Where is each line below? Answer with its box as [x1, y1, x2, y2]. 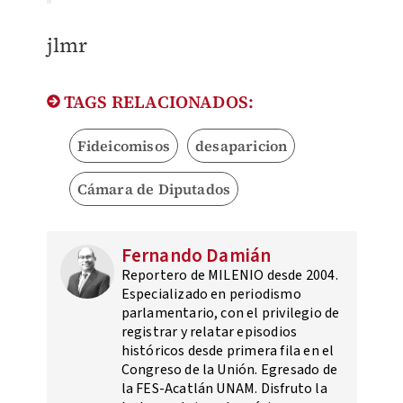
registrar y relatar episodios [121, 322, 298, 343]
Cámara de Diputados [76, 179, 231, 200]
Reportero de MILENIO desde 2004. [121, 265, 338, 286]
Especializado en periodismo [121, 284, 301, 305]
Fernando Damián [121, 242, 272, 270]
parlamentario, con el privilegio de [121, 303, 340, 324]
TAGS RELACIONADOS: [59, 90, 255, 114]
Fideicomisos [76, 136, 170, 157]
